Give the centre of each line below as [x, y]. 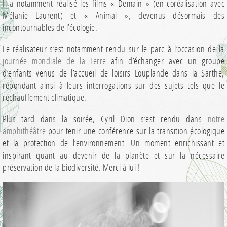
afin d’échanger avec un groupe [165, 61]
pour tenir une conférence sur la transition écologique [135, 131]
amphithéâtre [24, 131]
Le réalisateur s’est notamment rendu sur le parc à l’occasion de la [113, 49]
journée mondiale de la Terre [54, 61]
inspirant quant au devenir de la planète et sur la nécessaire [113, 155]
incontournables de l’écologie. [50, 28]
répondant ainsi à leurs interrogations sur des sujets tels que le [113, 85]
